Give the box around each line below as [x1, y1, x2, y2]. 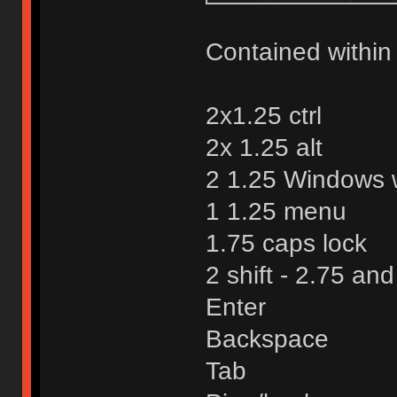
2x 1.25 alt [205, 133, 323, 161]
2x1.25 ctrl [205, 101, 322, 129]
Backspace [205, 324, 329, 353]
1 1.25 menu [205, 197, 346, 225]
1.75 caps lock [205, 229, 367, 257]
